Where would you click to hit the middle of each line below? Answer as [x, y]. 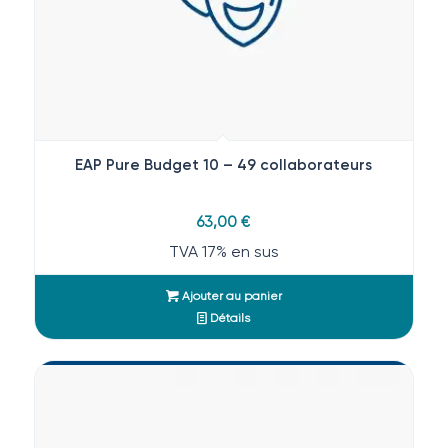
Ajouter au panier [230, 295]
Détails [229, 317]
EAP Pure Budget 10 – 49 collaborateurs [224, 164]
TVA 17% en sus [223, 251]
